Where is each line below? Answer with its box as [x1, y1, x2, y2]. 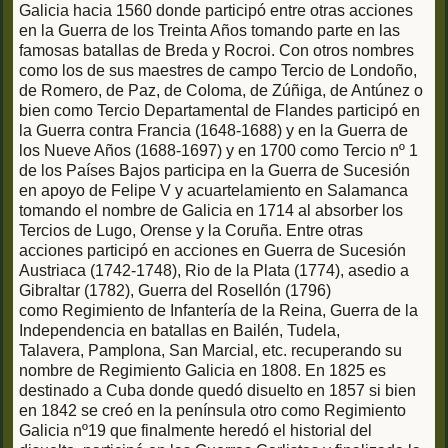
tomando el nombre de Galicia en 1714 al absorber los [19, 202, 403, 220]
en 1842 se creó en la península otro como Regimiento [19, 402, 406, 420]
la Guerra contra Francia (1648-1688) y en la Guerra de [19, 122, 408, 140]
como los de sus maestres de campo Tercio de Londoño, [19, 62, 417, 80]
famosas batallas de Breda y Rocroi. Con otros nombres [19, 42, 414, 60]
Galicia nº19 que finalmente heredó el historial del [19, 422, 372, 440]
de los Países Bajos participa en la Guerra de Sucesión [19, 162, 410, 180]
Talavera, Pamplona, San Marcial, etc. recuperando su [19, 342, 402, 360]
